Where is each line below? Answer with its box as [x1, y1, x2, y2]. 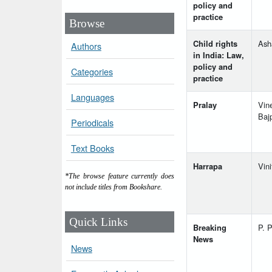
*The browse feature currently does [65, 172, 174, 181]
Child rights [193, 38, 237, 50]
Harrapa [193, 160, 222, 172]
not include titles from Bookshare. [65, 183, 162, 192]
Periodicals [70, 116, 114, 129]
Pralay [193, 99, 217, 111]
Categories [70, 65, 113, 78]
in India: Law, [193, 49, 244, 61]
